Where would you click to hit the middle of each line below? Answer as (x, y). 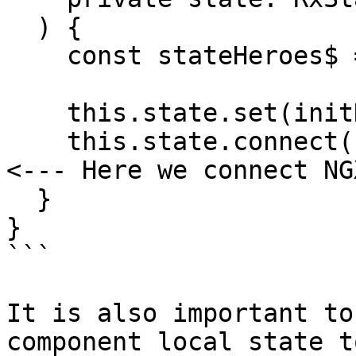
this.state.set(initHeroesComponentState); (37, 113)
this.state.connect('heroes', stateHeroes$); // (37, 141)
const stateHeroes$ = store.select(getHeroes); (37, 56)
